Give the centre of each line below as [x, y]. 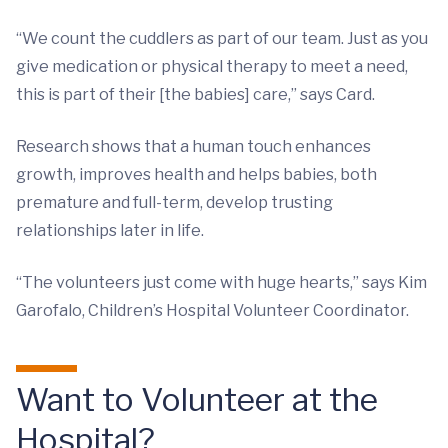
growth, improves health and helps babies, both [196, 174]
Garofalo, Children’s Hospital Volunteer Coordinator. [212, 310]
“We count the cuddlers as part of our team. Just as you [222, 38]
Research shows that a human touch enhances [193, 146]
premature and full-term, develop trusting [174, 202]
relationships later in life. [110, 230]
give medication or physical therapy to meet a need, [212, 66]
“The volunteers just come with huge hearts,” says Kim [221, 282]
